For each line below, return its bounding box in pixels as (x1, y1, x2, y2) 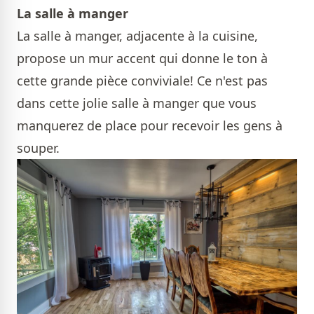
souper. (17, 139, 60, 157)
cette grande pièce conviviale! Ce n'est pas (17, 72, 268, 90)
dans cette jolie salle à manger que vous (17, 95, 257, 112)
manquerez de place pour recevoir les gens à (17, 117, 282, 135)
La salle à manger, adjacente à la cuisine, (17, 27, 258, 45)
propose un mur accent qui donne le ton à (17, 50, 268, 67)
